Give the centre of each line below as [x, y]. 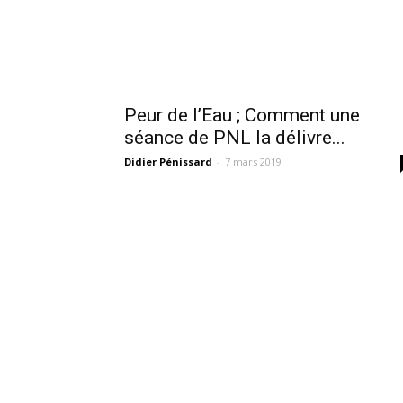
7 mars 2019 [253, 161]
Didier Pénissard [168, 161]
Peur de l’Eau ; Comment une [242, 115]
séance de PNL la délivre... [235, 138]
